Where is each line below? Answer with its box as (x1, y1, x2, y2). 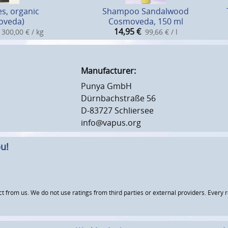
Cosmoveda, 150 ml (108, 15, 183, 27)
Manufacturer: (81, 65, 136, 76)
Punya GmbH (81, 80, 132, 92)
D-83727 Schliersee (81, 104, 154, 116)
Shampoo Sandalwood (102, 5, 189, 17)
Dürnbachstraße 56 (81, 92, 156, 104)
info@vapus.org (81, 117, 141, 128)
